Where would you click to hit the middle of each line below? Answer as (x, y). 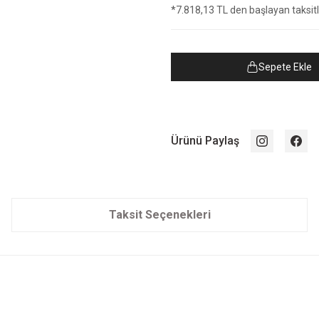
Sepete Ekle (285, 67)
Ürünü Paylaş (205, 141)
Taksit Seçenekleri (159, 215)
